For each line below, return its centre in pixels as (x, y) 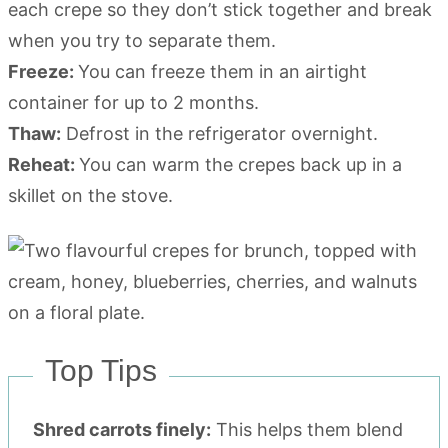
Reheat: (43, 164)
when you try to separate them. (142, 40)
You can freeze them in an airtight (222, 71)
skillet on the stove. (90, 195)
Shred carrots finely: (122, 429)
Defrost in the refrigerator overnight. (219, 133)
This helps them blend (307, 429)
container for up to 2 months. (133, 102)
